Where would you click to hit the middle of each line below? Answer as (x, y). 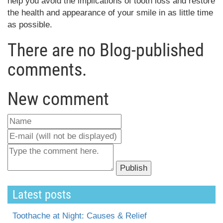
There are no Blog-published (106, 50)
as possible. (30, 24)
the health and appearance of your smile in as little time (110, 12)
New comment (58, 99)
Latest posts (42, 194)
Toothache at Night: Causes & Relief (80, 216)
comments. (47, 69)
